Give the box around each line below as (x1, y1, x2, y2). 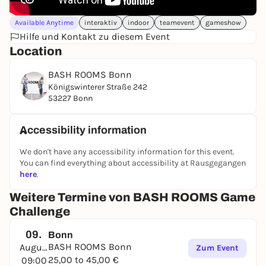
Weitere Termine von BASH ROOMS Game (9, 191, 255, 204)
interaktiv (84, 18, 117, 27)
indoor (128, 18, 149, 27)
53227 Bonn (48, 93, 93, 103)
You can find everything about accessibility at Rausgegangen (20, 158, 246, 168)
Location (9, 45, 62, 58)
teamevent (160, 18, 195, 27)
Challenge (9, 205, 70, 218)
